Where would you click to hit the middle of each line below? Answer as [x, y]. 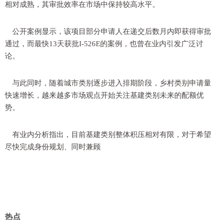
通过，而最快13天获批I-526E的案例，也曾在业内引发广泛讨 [104, 44]
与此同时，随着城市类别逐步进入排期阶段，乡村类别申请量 [112, 83]
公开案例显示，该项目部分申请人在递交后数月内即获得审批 [112, 31]
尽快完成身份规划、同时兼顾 [53, 147]
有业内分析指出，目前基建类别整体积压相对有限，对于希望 [112, 135]
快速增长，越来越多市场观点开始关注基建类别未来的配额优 [104, 95]
